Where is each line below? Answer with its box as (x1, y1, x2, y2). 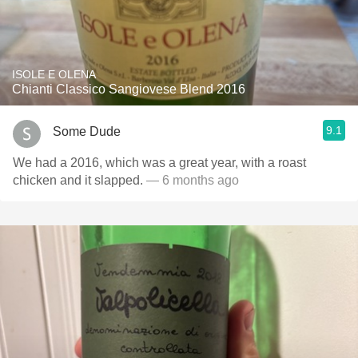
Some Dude (53, 124, 121, 138)
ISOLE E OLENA (12, 68, 96, 81)
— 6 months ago (146, 173, 239, 187)
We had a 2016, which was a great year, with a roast (13, 156, 306, 169)
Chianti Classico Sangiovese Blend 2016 (12, 82, 245, 96)
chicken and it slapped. (13, 173, 146, 187)
